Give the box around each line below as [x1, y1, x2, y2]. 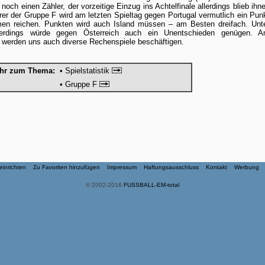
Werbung [234, 164, 259, 170]
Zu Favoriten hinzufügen [33, 164, 100, 170]
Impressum [107, 164, 137, 170]
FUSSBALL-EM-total [124, 182, 179, 188]
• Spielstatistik [60, 66, 112, 75]
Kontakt [206, 164, 227, 170]
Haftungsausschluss [144, 164, 199, 170]
